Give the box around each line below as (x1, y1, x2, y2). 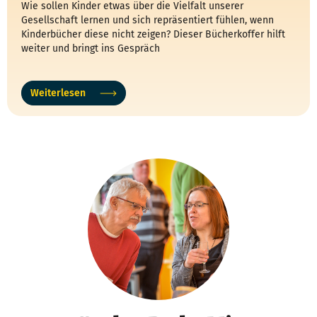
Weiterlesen (30, 86, 86, 99)
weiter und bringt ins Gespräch (21, 42, 160, 54)
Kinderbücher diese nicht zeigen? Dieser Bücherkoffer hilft (21, 28, 285, 40)
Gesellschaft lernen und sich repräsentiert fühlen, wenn (21, 13, 274, 26)
